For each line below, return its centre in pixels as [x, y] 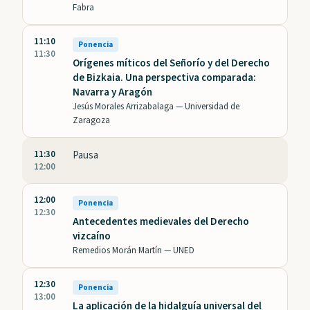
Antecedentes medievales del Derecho [161, 222]
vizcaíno [92, 237]
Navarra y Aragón [112, 93]
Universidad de [212, 107]
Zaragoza [91, 121]
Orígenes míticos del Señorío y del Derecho [171, 64]
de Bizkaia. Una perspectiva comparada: [164, 78]
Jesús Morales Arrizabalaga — [129, 107]
